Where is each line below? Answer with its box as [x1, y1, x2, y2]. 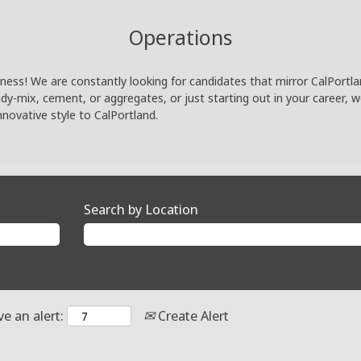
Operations [129, 23, 232, 52]
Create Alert [155, 305, 229, 325]
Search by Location [84, 200, 198, 218]
